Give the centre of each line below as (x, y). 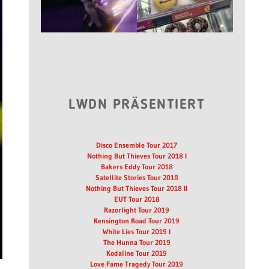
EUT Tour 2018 (137, 199)
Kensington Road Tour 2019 (137, 221)
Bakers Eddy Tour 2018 (137, 167)
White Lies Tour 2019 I (137, 231)
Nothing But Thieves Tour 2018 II (137, 188)
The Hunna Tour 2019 (137, 242)
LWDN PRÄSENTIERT (137, 105)
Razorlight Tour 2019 (137, 210)
